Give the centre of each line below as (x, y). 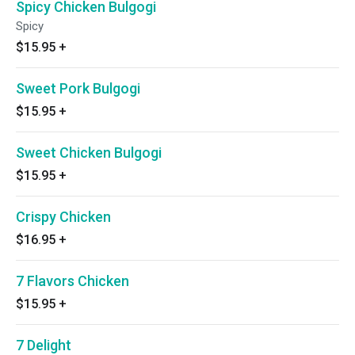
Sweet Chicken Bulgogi (89, 153)
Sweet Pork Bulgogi (78, 88)
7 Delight (44, 345)
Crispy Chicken (63, 217)
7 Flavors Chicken (73, 281)
